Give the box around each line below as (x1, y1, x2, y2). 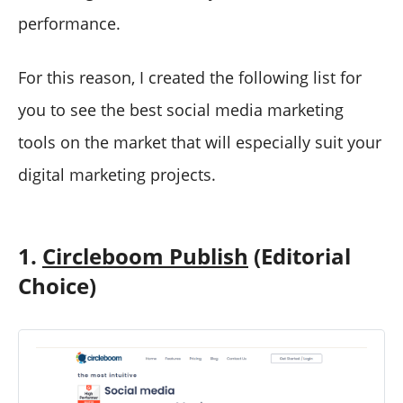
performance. (18, 12, 121, 34)
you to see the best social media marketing (18, 98, 344, 121)
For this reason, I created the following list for (18, 66, 362, 88)
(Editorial (248, 240, 351, 271)
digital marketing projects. (18, 163, 216, 185)
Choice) (18, 270, 96, 300)
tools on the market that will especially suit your (18, 130, 381, 153)
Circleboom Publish (42, 240, 248, 271)
